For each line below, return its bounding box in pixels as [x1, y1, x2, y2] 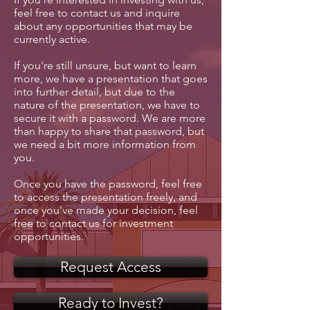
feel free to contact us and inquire [14, 6, 180, 19]
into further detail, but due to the [14, 85, 175, 98]
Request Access [60, 258, 161, 275]
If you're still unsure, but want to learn [14, 59, 197, 72]
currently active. [14, 33, 93, 46]
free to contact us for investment [14, 217, 173, 230]
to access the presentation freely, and [14, 190, 197, 203]
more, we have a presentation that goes [14, 72, 208, 85]
